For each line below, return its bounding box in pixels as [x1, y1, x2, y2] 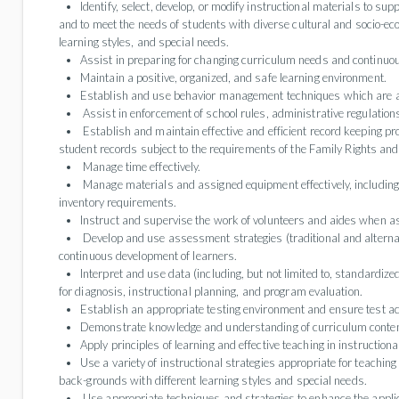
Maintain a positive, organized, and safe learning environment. [80, 70, 387, 85]
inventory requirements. [59, 195, 177, 209]
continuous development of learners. [59, 248, 238, 263]
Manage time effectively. [80, 159, 201, 174]
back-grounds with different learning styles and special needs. [59, 373, 367, 387]
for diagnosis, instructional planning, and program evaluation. [59, 284, 362, 298]
